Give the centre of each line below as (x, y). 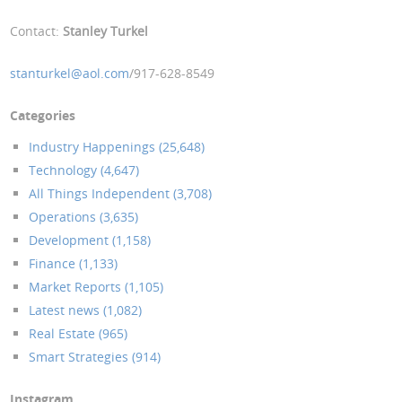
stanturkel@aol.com (70, 74)
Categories (43, 116)
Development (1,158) (90, 240)
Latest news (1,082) (86, 310)
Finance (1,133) (74, 263)
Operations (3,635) (84, 216)
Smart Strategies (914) (95, 356)
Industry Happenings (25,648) (117, 146)
